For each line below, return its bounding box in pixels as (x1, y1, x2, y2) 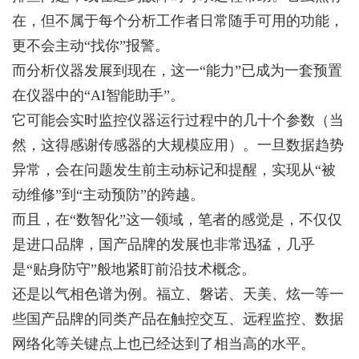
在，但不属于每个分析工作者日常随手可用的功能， (12, 13, 344, 29)
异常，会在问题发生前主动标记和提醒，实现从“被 (12, 162, 336, 178)
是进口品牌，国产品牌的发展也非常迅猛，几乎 (12, 236, 315, 252)
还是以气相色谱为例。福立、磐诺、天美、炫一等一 (12, 286, 344, 302)
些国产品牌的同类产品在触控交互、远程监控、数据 (12, 311, 344, 327)
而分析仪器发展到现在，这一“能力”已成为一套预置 (12, 63, 342, 79)
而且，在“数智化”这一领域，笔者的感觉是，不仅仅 (12, 212, 342, 228)
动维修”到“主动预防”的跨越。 (12, 187, 204, 203)
